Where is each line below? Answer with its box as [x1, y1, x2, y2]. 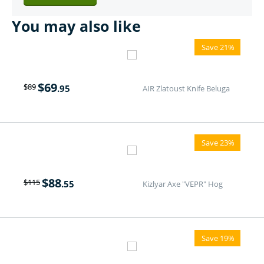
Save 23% [202, 137, 235, 148]
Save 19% [202, 233, 235, 244]
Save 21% [202, 42, 235, 53]
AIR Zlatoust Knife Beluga [143, 83, 230, 94]
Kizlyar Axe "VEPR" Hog [143, 179, 223, 190]
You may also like [12, 16, 141, 37]
